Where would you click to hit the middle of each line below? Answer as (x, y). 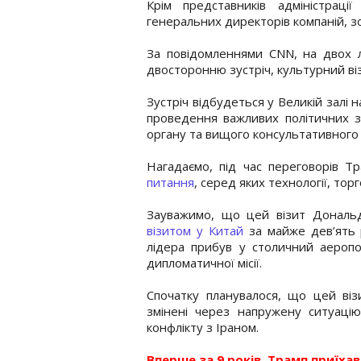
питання (170, 182)
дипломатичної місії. (204, 262)
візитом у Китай (195, 230)
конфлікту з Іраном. (203, 327)
